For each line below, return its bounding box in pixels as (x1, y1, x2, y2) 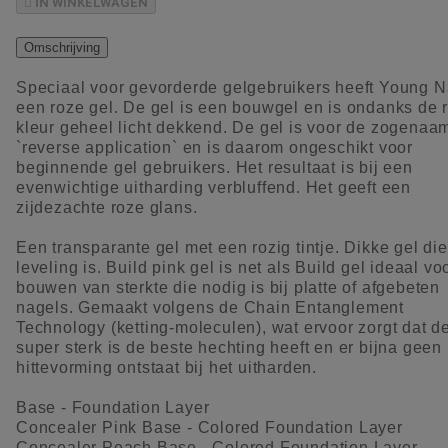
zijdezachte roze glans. (16, 198, 198, 216)
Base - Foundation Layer (16, 398, 210, 416)
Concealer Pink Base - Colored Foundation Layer (16, 418, 403, 436)
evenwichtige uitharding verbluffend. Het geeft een (16, 178, 411, 196)
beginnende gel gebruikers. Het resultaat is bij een (16, 158, 413, 176)
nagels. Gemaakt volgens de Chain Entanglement (16, 298, 404, 316)
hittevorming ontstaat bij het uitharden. (16, 358, 317, 376)
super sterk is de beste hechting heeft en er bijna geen (16, 338, 442, 356)
